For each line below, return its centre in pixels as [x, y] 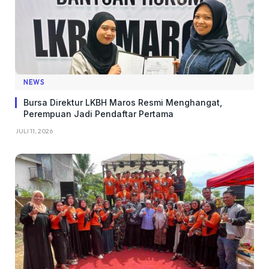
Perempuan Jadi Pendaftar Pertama [98, 113]
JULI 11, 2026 [34, 131]
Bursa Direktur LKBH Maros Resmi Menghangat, [123, 102]
